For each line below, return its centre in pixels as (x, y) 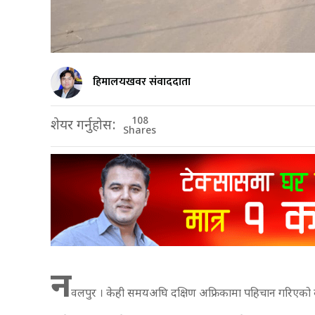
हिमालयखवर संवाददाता (142, 82)
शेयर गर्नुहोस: (83, 126)
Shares (140, 131)
